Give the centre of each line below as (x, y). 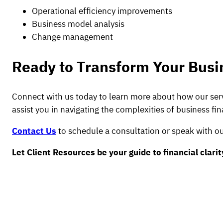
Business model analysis (78, 24)
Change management (72, 37)
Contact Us (34, 131)
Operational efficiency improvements (102, 11)
